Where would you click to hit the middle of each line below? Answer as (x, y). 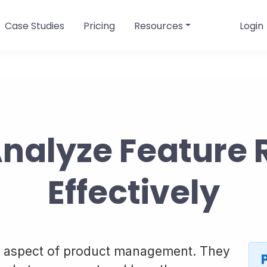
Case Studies (34, 26)
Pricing (99, 26)
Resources (158, 26)
